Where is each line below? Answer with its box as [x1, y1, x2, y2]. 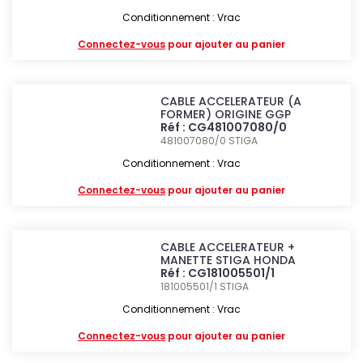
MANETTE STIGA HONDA [160, 252, 297, 268]
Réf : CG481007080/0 [160, 119, 288, 135]
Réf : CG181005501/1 [160, 265, 275, 281]
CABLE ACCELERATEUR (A [160, 93, 302, 109]
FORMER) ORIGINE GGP [160, 106, 292, 122]
